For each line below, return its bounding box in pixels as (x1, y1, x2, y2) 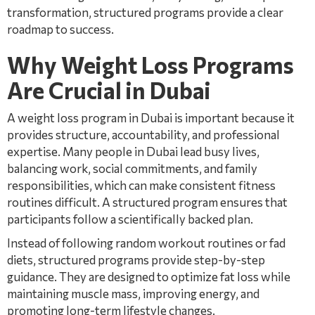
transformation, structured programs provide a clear (7, 5, 283, 20)
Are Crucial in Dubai (7, 76, 211, 104)
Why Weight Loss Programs (7, 51, 294, 79)
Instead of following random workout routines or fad (7, 236, 285, 250)
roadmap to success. (7, 22, 114, 37)
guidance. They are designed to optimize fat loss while (7, 269, 290, 284)
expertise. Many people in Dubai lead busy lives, (7, 144, 259, 159)
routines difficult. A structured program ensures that (7, 195, 288, 210)
